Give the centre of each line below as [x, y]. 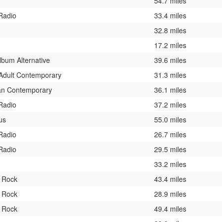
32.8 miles [170, 30]
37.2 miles [170, 104]
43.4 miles [170, 179]
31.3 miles [170, 75]
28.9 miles [170, 194]
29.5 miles [170, 149]
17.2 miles [170, 45]
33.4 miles [170, 15]
